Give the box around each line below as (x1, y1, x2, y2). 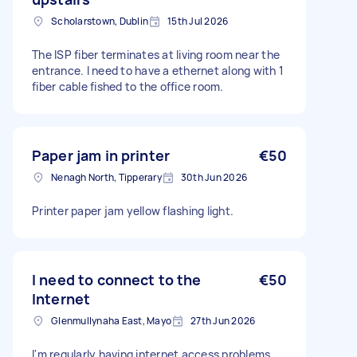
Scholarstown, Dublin (51, 14, 148, 28)
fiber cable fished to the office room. (32, 79, 224, 94)
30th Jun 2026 (180, 171, 247, 184)
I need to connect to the (32, 270, 202, 289)
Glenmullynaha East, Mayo (51, 314, 171, 328)
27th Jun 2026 (190, 314, 256, 328)
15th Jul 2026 (167, 14, 229, 28)
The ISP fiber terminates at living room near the (32, 47, 280, 62)
